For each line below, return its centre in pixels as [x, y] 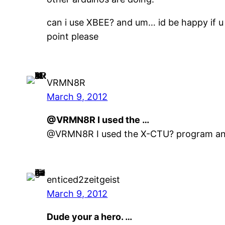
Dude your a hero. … [90, 217]
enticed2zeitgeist [84, 180]
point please [73, 37]
